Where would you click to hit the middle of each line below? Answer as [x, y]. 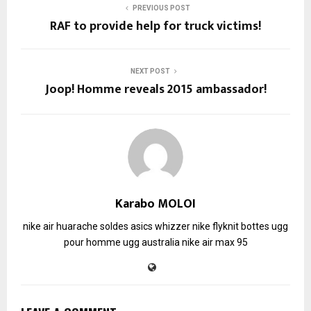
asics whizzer [160, 226]
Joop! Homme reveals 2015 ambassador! [155, 89]
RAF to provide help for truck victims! [155, 26]
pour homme [92, 242]
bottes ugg [264, 226]
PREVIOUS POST [161, 8]
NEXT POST [150, 71]
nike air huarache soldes [76, 226]
